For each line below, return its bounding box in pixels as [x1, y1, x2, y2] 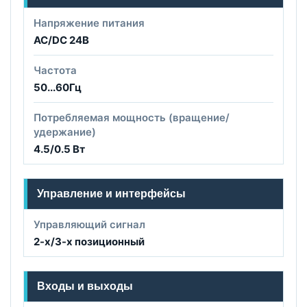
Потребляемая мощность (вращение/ [34, 110, 230, 124]
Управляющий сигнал [34, 217, 145, 231]
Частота [34, 63, 77, 77]
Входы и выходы [37, 280, 133, 292]
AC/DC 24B [34, 33, 89, 47]
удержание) [34, 125, 96, 138]
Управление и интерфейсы [37, 187, 186, 199]
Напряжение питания [34, 16, 145, 29]
